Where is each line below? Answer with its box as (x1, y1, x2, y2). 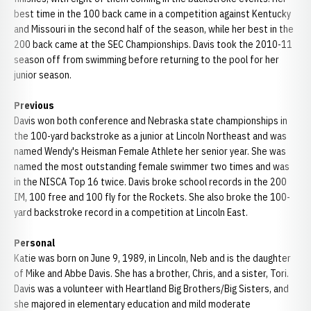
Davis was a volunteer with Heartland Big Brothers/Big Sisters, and (14, 283, 289, 295)
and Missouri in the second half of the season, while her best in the (14, 23, 294, 35)
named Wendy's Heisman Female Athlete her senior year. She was (14, 145, 286, 158)
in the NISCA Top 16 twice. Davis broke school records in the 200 (14, 176, 287, 188)
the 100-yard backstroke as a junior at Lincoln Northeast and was (14, 130, 287, 142)
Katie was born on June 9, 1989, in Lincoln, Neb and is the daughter (14, 252, 291, 264)
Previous (14, 99, 54, 112)
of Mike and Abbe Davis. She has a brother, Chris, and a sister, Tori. (14, 267, 289, 280)
